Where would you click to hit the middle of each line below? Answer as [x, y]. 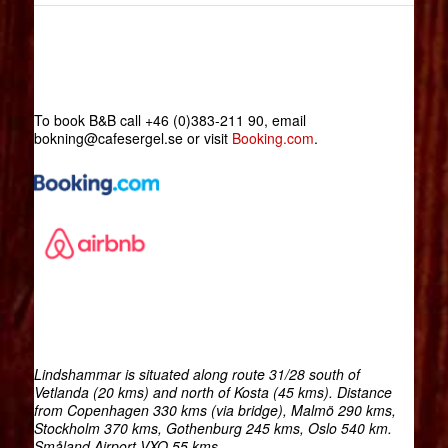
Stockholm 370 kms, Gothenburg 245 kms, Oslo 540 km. [212, 428]
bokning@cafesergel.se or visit [132, 138]
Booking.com [272, 138]
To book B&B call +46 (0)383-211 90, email [169, 120]
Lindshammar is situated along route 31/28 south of [196, 374]
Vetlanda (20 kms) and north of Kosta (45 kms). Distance [212, 392]
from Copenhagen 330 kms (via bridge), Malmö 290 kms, [214, 410]
